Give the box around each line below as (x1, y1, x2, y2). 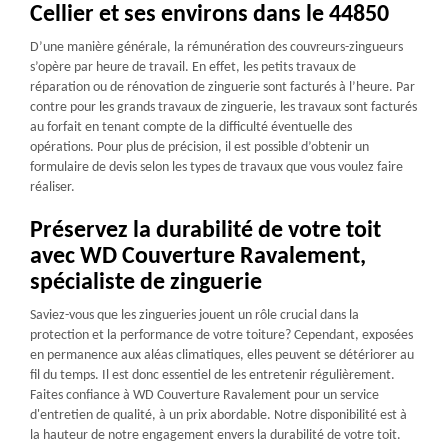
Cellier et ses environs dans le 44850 (30, 2, 389, 27)
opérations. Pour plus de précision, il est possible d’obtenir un (30, 139, 369, 155)
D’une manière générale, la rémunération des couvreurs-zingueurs (30, 39, 403, 55)
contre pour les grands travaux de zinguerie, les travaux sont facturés (30, 99, 417, 115)
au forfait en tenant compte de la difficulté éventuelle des (30, 119, 352, 135)
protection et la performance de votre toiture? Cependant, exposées (30, 327, 413, 343)
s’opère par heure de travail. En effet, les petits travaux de (30, 59, 356, 75)
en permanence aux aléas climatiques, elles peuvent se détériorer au (30, 347, 414, 363)
